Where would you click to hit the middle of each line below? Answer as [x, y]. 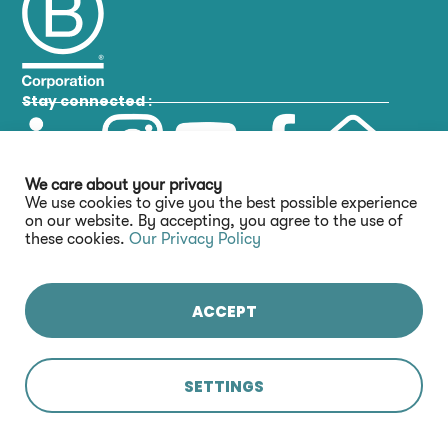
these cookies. [77, 239]
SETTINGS [224, 386]
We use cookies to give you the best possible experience [221, 203]
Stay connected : [87, 100]
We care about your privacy [123, 185]
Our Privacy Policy [195, 239]
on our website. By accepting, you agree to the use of [214, 221]
